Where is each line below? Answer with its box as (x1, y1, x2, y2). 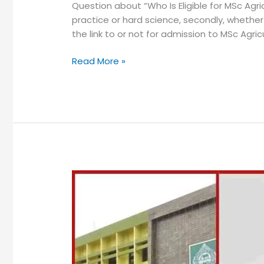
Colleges (71, 227, 110, 240)
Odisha (71, 213, 102, 226)
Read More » (71, 55, 126, 68)
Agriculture (71, 184, 118, 197)
